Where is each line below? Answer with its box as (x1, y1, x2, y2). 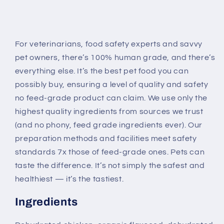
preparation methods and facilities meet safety (14, 134, 197, 143)
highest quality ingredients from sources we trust (14, 107, 203, 116)
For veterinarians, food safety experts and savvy (14, 40, 202, 48)
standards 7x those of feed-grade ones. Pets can (14, 148, 205, 156)
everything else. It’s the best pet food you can (14, 67, 189, 75)
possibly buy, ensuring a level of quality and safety (14, 80, 208, 89)
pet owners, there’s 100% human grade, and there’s (14, 53, 215, 62)
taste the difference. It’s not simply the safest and (14, 161, 205, 170)
